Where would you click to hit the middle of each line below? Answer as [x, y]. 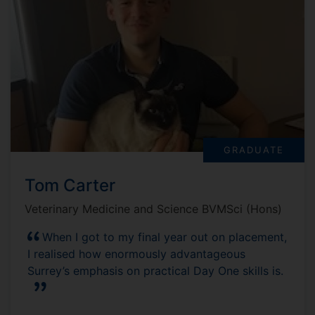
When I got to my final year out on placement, [165, 237]
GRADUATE [254, 150]
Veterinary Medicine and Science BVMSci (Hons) [153, 209]
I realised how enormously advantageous [136, 254]
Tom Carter [70, 186]
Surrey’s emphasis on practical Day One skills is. [155, 271]
